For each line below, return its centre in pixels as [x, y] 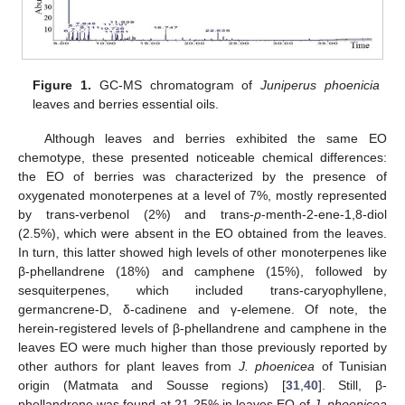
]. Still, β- [353, 385]
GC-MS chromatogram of [176, 85]
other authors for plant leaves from [128, 366]
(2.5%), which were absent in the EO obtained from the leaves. [202, 233]
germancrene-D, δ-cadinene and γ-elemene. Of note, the [202, 309]
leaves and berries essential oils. [126, 104]
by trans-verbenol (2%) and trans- [136, 214]
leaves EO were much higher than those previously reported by [202, 347]
